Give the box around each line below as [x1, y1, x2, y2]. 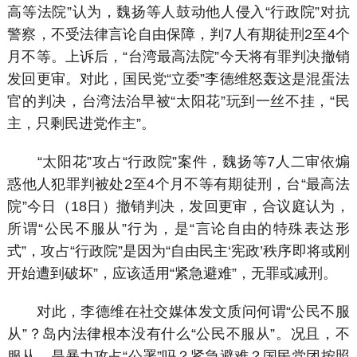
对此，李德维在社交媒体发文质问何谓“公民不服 [7, 303, 350, 320]
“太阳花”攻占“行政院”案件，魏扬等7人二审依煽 [7, 153, 350, 170]
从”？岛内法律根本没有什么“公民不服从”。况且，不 [7, 325, 350, 342]
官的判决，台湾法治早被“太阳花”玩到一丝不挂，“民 [7, 93, 350, 110]
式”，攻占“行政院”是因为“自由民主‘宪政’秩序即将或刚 [7, 242, 350, 259]
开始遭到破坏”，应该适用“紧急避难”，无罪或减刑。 [7, 265, 338, 281]
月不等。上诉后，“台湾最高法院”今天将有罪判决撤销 [7, 49, 350, 65]
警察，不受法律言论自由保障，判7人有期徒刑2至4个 [7, 26, 350, 43]
